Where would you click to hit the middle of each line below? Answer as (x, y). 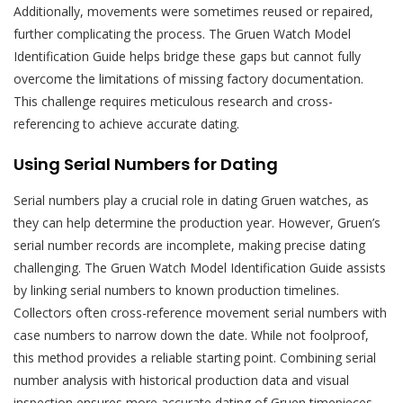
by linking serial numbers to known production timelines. (176, 290)
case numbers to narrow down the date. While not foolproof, (191, 335)
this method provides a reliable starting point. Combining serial (195, 357)
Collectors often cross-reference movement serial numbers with (200, 312)
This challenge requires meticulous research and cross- (173, 101)
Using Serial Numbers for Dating (146, 164)
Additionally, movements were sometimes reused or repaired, (193, 11)
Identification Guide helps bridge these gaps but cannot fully (187, 56)
